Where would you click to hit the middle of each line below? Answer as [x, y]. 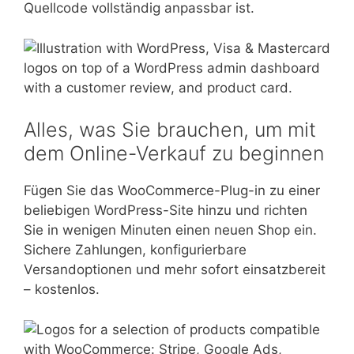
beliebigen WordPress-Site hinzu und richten [166, 211]
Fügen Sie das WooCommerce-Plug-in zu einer [172, 191]
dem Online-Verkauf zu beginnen [174, 154]
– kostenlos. [62, 290]
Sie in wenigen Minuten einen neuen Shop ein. [170, 230]
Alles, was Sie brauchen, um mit [170, 130]
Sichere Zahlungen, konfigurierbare [135, 250]
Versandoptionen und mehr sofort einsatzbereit [175, 270]
